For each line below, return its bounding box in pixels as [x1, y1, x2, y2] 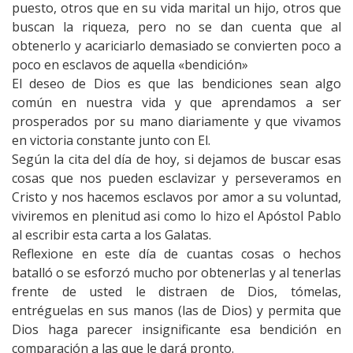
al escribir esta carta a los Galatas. [12, 225, 211, 243]
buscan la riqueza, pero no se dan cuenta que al [12, 17, 341, 35]
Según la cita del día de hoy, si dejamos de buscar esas [12, 150, 341, 168]
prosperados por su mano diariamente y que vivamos [12, 112, 341, 130]
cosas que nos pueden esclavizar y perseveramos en [12, 169, 341, 187]
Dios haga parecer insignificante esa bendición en [12, 320, 341, 338]
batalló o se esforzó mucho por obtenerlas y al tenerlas [12, 263, 341, 281]
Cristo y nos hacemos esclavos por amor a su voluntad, [12, 188, 341, 206]
